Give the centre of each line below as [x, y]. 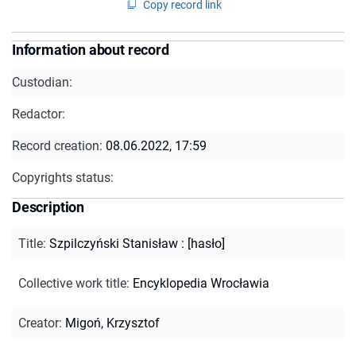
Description [48, 207]
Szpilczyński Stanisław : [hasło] [137, 243]
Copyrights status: [63, 177]
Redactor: [39, 114]
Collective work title [72, 283]
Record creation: [59, 145]
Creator [39, 323]
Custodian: [42, 82]
